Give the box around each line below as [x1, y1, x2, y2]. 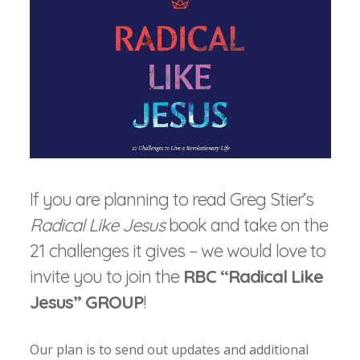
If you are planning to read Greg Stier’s [30, 188, 314, 211]
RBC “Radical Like [183, 265, 324, 288]
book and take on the [165, 214, 329, 237]
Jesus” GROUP [30, 291, 145, 314]
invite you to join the [30, 265, 184, 288]
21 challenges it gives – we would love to [30, 239, 326, 263]
